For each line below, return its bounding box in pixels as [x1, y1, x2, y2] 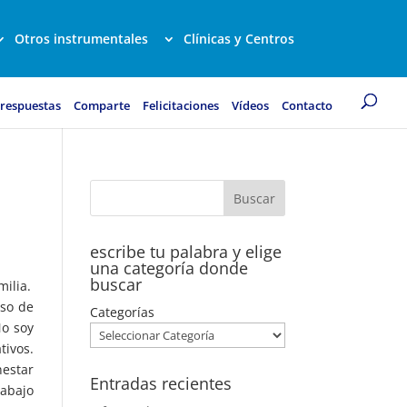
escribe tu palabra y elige [89, 241, 282, 263]
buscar [89, 273, 142, 295]
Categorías [89, 303, 154, 321]
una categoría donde [89, 257, 248, 279]
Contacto [282, 97, 333, 114]
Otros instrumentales [15, 30, 148, 47]
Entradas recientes [89, 372, 232, 394]
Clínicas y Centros [184, 30, 294, 47]
